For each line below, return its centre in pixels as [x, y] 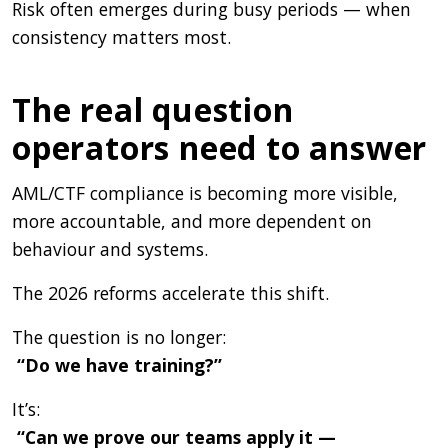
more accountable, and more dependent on [192, 220]
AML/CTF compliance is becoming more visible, [205, 192]
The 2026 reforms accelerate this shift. [170, 292]
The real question [153, 109]
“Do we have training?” [119, 364]
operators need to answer [220, 147]
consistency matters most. [121, 36]
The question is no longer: [119, 336]
